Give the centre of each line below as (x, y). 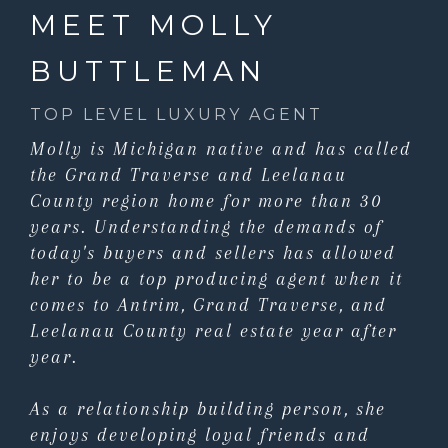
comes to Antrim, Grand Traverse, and (208, 304)
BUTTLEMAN (148, 70)
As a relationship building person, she (208, 408)
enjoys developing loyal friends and (200, 434)
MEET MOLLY (154, 24)
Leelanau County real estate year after (213, 330)
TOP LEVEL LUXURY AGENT (176, 114)
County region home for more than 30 (206, 200)
